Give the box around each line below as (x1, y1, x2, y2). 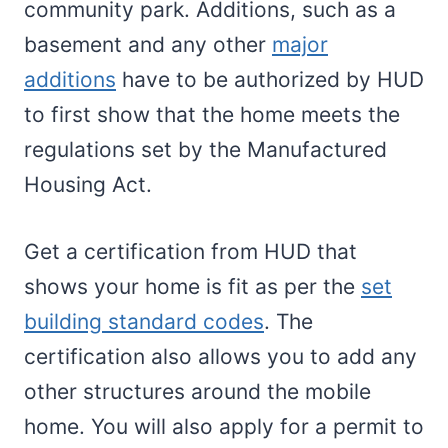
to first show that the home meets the (24, 102, 400, 128)
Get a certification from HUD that (24, 239, 357, 265)
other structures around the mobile (24, 379, 371, 405)
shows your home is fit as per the (24, 274, 361, 300)
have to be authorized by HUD (116, 67, 424, 93)
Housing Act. (24, 172, 152, 198)
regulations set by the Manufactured (24, 137, 387, 163)
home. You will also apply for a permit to (24, 414, 424, 440)
